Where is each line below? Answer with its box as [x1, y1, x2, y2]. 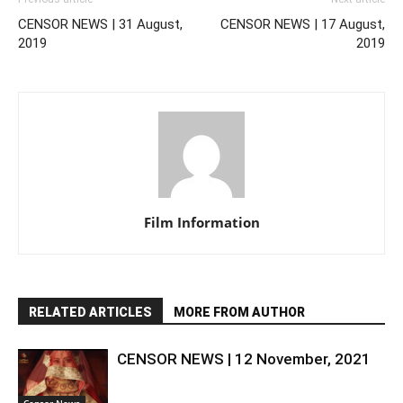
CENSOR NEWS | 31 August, [18, 16, 183, 33]
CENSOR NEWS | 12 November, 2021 [117, 350, 371, 369]
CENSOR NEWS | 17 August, [220, 16, 385, 33]
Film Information [143, 213, 260, 232]
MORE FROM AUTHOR [174, 305, 305, 320]
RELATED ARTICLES [29, 305, 152, 320]
